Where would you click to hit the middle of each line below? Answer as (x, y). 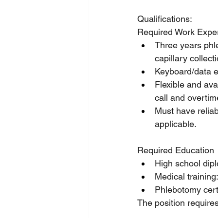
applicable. (175, 124)
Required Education (175, 150)
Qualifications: (164, 19)
